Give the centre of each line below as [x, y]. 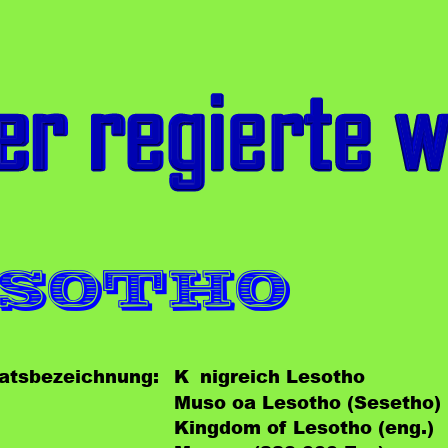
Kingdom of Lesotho [275, 426]
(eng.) [405, 426]
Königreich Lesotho [269, 376]
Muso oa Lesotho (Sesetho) [307, 401]
